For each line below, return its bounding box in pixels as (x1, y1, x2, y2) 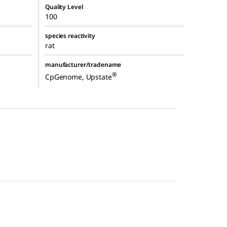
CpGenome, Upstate (45, 71, 112, 82)
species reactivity (45, 31, 95, 41)
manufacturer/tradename (45, 60, 122, 69)
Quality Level (45, 3, 83, 12)
